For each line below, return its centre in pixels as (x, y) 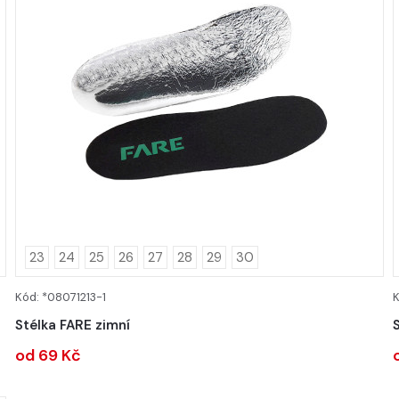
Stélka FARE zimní (72, 326)
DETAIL (199, 300)
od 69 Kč (48, 356)
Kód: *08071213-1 (60, 297)
